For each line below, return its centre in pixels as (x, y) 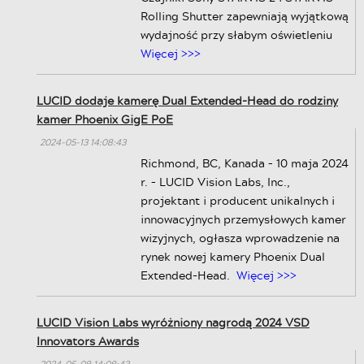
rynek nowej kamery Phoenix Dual (233, 256)
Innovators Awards (88, 341)
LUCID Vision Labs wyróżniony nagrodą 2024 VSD (173, 322)
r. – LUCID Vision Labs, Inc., (215, 182)
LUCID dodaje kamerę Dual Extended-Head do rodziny (187, 100)
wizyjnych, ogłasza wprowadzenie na (240, 238)
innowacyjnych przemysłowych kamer (243, 219)
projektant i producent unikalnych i (238, 200)
